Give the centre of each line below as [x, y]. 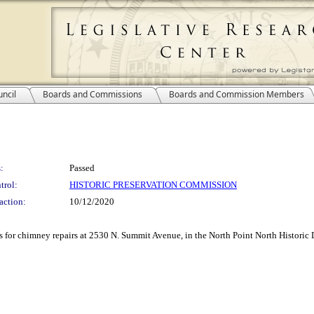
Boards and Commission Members [237, 94]
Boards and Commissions [93, 94]
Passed [82, 168]
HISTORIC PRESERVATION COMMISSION [153, 185]
